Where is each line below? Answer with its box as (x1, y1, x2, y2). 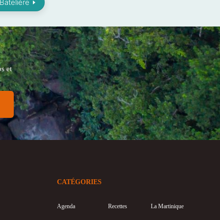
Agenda (57, 203, 75, 210)
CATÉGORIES (57, 178, 102, 186)
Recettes (108, 203, 127, 210)
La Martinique (151, 203, 184, 210)
